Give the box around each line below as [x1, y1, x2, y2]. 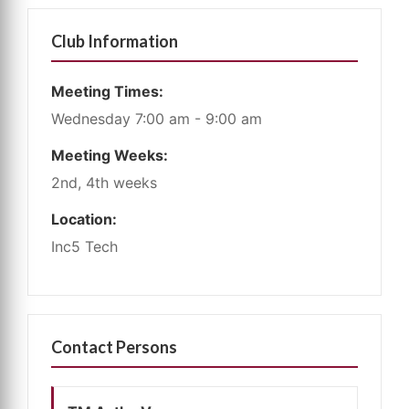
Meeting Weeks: [51, 146, 168, 165]
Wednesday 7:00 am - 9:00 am [51, 110, 262, 129]
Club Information [51, 31, 178, 52]
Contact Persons [51, 337, 177, 358]
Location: [51, 210, 117, 229]
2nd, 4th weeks [51, 173, 157, 193]
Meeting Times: [51, 82, 163, 101]
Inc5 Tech [51, 237, 118, 257]
